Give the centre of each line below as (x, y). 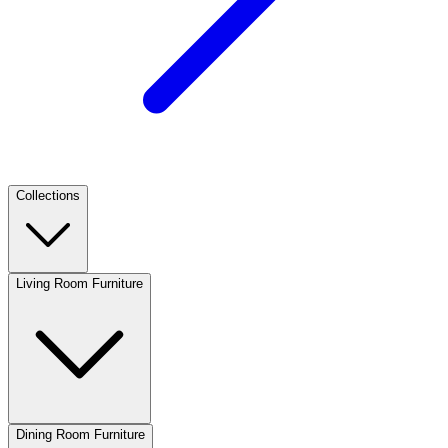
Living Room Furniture (79, 283)
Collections (48, 195)
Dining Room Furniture (80, 434)
